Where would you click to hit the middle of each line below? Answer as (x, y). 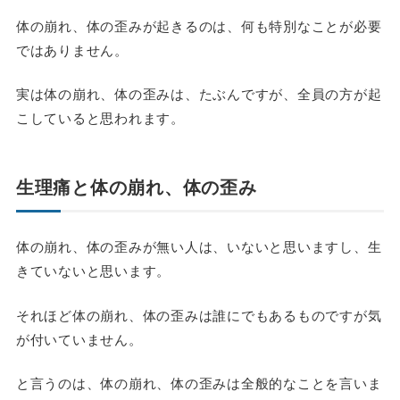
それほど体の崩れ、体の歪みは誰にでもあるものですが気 (199, 314)
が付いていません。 (79, 338)
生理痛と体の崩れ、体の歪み (136, 187)
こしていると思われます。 (100, 118)
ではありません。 (72, 49)
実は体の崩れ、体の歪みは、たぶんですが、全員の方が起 (199, 94)
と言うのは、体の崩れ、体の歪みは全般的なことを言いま (199, 383)
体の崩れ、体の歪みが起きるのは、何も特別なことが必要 (199, 25)
